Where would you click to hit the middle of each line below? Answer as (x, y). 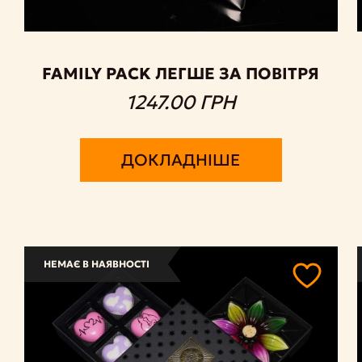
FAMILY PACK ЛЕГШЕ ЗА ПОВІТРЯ (181, 73)
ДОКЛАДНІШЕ (181, 160)
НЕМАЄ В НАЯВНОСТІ (97, 264)
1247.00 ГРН (181, 102)
